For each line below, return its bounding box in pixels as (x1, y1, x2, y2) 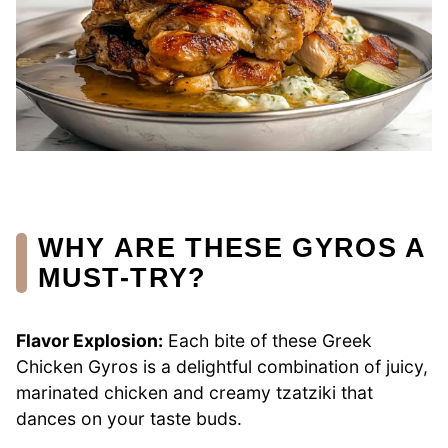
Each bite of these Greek (163, 330, 372, 352)
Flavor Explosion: (16, 330, 163, 352)
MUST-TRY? (38, 261, 207, 293)
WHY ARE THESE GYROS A (38, 231, 426, 263)
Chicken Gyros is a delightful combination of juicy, (16, 356, 428, 378)
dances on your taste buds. (16, 408, 242, 430)
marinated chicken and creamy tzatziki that (16, 382, 373, 404)
